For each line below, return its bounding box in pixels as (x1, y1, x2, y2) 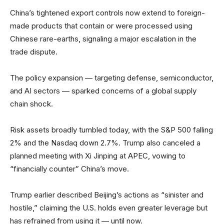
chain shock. (10, 99, 53, 108)
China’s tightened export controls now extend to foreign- (10, 8, 205, 17)
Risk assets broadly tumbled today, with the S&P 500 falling (10, 125, 213, 134)
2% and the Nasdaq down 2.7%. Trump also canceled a (10, 138, 200, 147)
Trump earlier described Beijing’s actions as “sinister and (10, 190, 203, 199)
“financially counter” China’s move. (10, 164, 131, 173)
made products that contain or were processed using (10, 21, 192, 30)
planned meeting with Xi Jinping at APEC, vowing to (10, 151, 185, 160)
